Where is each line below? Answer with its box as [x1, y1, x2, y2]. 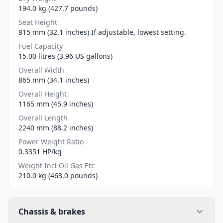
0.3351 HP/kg [18, 146, 62, 156]
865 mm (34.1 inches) [18, 75, 89, 85]
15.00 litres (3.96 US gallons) [18, 51, 112, 61]
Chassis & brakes [18, 206, 85, 217]
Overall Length [18, 112, 68, 122]
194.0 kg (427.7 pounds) [18, 3, 98, 13]
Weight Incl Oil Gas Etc [18, 160, 95, 170]
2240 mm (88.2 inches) [18, 122, 93, 132]
